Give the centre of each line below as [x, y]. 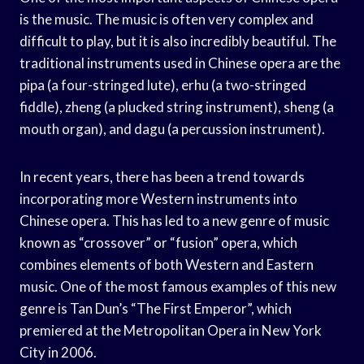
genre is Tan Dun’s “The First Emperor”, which [156, 308]
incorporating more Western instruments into [158, 198]
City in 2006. [58, 352]
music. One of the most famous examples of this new [178, 286]
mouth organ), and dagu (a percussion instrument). [172, 128]
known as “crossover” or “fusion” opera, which [158, 242]
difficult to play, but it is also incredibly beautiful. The [178, 41]
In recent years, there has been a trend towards [162, 176]
